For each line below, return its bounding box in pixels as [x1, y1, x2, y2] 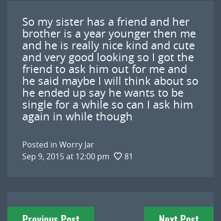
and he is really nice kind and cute [22, 38, 195, 52]
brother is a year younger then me [22, 26, 196, 40]
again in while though [22, 109, 133, 123]
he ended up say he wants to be [22, 85, 184, 100]
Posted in [22, 139, 59, 150]
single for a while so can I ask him [22, 97, 193, 111]
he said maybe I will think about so [22, 74, 198, 88]
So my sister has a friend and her [22, 14, 189, 29]
